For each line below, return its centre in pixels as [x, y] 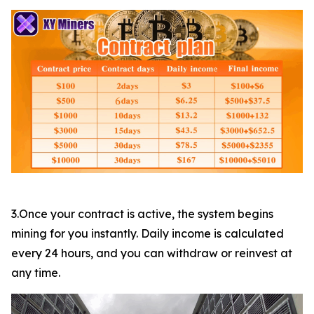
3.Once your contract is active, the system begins [142, 214]
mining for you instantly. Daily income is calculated [148, 234]
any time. [36, 273]
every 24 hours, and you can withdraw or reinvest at [152, 253]
